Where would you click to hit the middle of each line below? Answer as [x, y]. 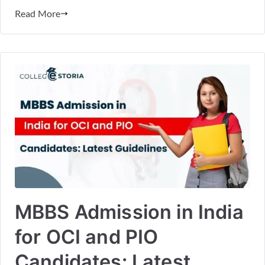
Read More [38, 13]
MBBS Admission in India [129, 212]
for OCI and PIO [87, 237]
